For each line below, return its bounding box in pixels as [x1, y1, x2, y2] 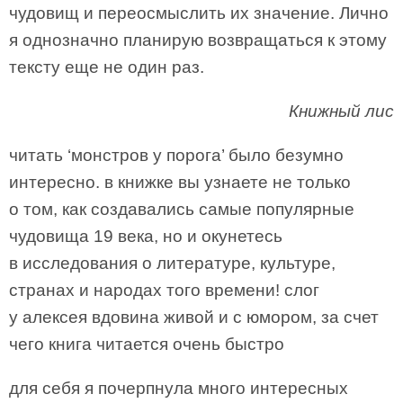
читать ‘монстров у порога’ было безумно [9, 146, 344, 165]
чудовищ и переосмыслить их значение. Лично [9, 4, 389, 22]
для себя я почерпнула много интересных [9, 379, 348, 398]
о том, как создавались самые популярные [9, 200, 354, 219]
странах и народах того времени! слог [9, 281, 319, 300]
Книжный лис [289, 102, 394, 121]
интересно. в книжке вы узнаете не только [9, 173, 351, 192]
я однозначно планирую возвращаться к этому [9, 31, 387, 49]
